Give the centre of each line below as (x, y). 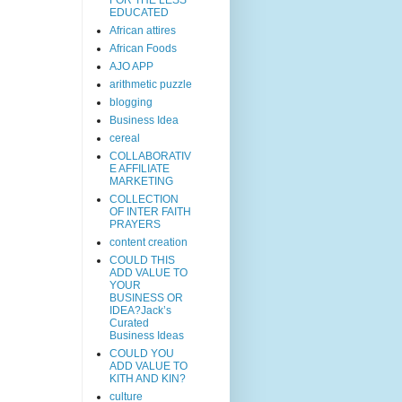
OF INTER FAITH (150, 211)
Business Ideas (147, 335)
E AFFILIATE (140, 168)
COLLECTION (144, 199)
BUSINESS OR (146, 297)
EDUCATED (139, 12)
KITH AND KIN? (148, 378)
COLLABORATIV (150, 156)
